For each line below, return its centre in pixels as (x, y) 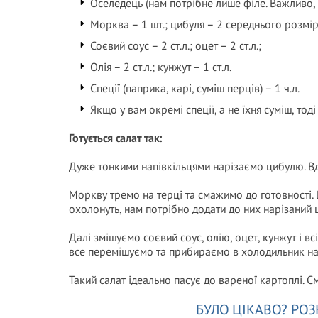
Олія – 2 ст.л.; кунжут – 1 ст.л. (161, 67)
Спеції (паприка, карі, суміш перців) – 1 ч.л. (195, 88)
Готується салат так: (115, 138)
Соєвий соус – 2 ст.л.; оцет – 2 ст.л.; (176, 45)
